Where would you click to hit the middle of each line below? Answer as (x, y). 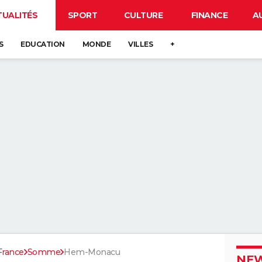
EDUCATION (43, 44)
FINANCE (209, 15)
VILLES (140, 44)
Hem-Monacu (92, 252)
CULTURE (143, 15)
